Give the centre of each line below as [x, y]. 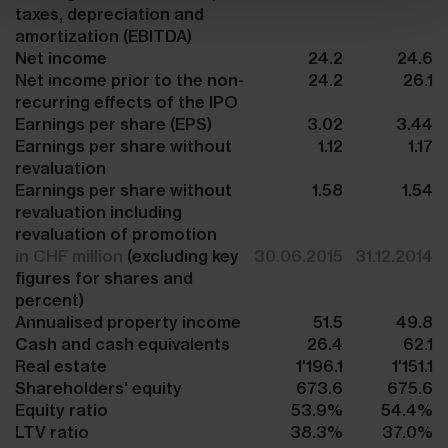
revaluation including [98, 211]
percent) [49, 299]
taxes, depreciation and [109, 13]
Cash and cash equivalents [122, 343]
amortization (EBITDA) [103, 35]
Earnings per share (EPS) [113, 123]
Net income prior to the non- [129, 79]
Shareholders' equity [98, 387]
